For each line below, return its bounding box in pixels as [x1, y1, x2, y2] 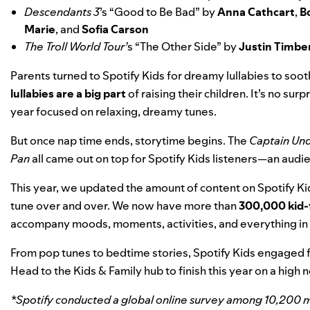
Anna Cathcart [217, 3, 295, 19]
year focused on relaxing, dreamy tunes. [10, 103, 219, 119]
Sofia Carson [82, 21, 149, 37]
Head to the [10, 262, 73, 278]
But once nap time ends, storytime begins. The [10, 132, 249, 148]
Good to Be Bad [114, 3, 195, 19]
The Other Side [140, 38, 217, 54]
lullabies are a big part [10, 85, 128, 101]
